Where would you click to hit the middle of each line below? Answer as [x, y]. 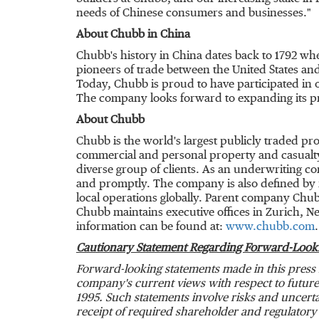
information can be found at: [151, 227]
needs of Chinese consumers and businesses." [194, 14]
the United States [256, 70]
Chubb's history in [124, 56]
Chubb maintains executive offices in [171, 213]
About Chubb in [118, 35]
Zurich [283, 213]
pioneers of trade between [145, 70]
